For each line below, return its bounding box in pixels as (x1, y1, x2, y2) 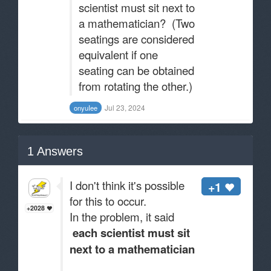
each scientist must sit (70, 224, 190, 241)
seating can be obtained (79, 62, 194, 78)
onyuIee (74, 103, 97, 113)
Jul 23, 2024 (105, 102, 145, 113)
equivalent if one (79, 47, 158, 62)
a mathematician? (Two (79, 15, 195, 31)
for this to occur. (70, 193, 149, 209)
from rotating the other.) (79, 78, 192, 94)
